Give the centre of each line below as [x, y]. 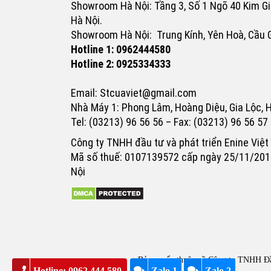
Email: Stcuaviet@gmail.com [134, 93]
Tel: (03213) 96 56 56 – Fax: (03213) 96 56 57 [169, 122]
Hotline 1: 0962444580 [121, 50]
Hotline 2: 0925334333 [121, 64]
